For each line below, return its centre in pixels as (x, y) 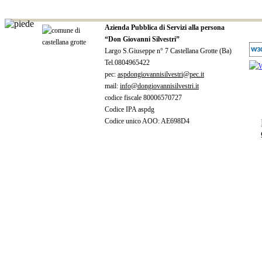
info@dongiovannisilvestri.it (159, 86)
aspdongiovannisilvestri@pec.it (161, 74)
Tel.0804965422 (127, 62)
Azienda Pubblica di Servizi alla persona (164, 27)
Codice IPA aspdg (129, 109)
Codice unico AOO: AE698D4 (147, 121)
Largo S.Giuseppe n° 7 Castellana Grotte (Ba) (168, 51)
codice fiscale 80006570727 (143, 97)
